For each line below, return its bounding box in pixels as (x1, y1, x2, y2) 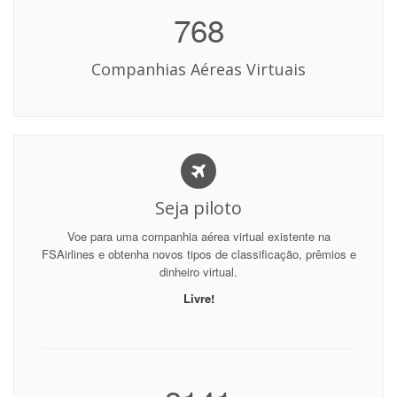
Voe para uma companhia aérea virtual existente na (66, 228, 331, 245)
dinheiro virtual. (160, 263, 237, 280)
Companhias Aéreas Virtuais (91, 58, 306, 80)
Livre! (183, 290, 214, 307)
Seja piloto (155, 196, 242, 220)
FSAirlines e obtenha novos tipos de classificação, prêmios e (41, 245, 356, 262)
